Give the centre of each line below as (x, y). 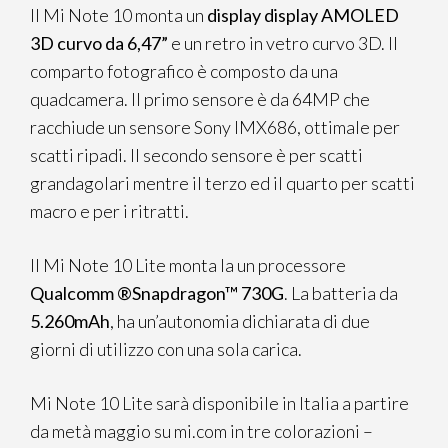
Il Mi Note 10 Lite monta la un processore (188, 265)
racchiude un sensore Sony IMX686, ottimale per (215, 127)
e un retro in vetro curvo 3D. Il (283, 43)
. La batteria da (341, 293)
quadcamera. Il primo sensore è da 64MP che (200, 99)
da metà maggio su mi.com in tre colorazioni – (201, 431)
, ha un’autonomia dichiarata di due (240, 321)
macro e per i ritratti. (109, 211)
